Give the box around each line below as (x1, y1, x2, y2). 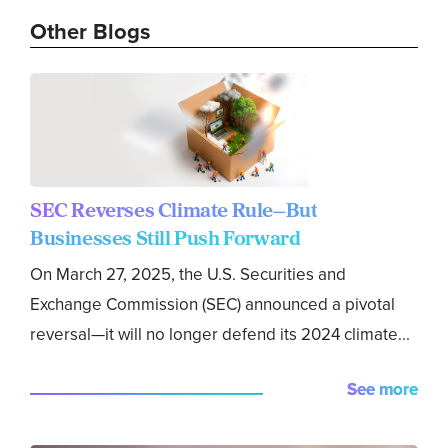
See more (347, 376, 418, 402)
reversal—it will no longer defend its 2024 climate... (30, 321, 410, 347)
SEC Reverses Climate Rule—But (30, 201, 318, 222)
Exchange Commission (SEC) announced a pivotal (30, 291, 395, 317)
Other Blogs (30, 14, 151, 48)
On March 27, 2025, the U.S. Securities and (30, 261, 346, 287)
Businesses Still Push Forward (30, 229, 301, 250)
